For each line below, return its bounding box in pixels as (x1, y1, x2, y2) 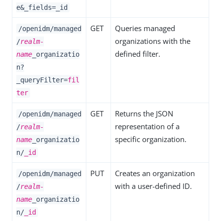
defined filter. (115, 49, 160, 59)
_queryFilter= (16, 76, 68, 84)
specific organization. (115, 134, 186, 144)
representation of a (115, 121, 180, 131)
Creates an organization (115, 168, 195, 178)
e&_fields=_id (16, 3, 68, 11)
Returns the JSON (115, 109, 173, 118)
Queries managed (115, 23, 175, 33)
